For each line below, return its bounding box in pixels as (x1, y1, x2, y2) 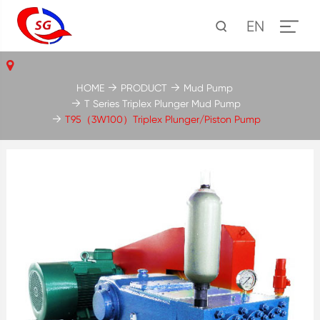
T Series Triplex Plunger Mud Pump (84, 97, 241, 109)
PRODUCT (120, 81, 167, 94)
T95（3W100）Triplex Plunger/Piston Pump (64, 113, 261, 125)
